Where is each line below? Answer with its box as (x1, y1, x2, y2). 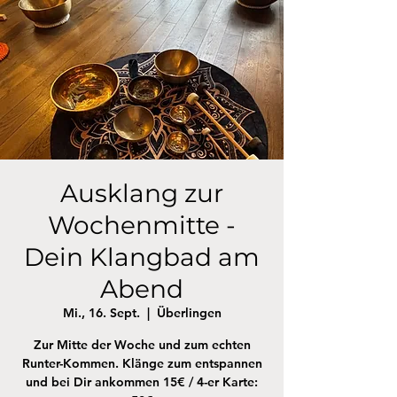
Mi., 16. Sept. (62, 305, 140, 321)
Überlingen (156, 305, 222, 321)
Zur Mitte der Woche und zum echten (33, 337, 251, 353)
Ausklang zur (60, 178, 223, 208)
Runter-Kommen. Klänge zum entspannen (21, 355, 262, 371)
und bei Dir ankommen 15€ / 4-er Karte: (26, 374, 258, 390)
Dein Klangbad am (24, 242, 260, 272)
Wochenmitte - (48, 210, 236, 240)
